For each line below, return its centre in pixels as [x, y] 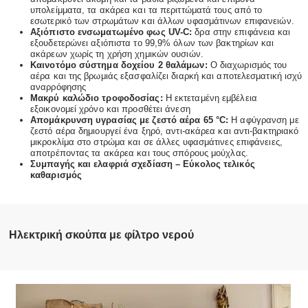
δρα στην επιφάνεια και [243, 32]
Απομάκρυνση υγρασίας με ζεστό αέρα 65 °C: [131, 120]
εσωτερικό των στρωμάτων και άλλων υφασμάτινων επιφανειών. [162, 21]
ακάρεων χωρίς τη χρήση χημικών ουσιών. [117, 54]
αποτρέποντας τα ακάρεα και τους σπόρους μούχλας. [139, 153]
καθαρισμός [56, 175]
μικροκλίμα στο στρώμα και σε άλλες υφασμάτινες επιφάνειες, [156, 142]
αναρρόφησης [58, 87]
